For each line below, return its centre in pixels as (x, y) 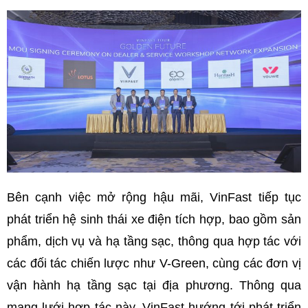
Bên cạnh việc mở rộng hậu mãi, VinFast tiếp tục (154, 197)
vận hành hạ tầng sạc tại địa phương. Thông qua (154, 285)
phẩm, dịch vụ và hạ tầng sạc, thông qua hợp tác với (154, 241)
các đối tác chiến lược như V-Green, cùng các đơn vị (154, 263)
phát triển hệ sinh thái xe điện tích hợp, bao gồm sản (154, 219)
